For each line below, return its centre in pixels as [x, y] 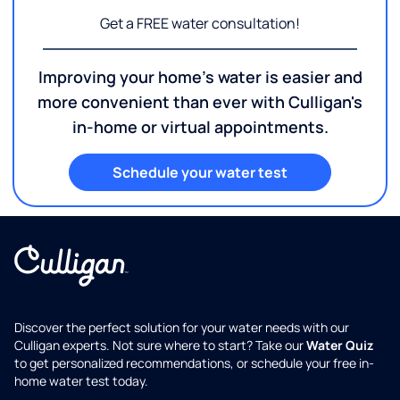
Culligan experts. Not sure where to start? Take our [160, 346]
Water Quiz [340, 346]
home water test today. [81, 381]
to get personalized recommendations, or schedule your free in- [194, 363]
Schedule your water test [200, 173]
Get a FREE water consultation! [200, 24]
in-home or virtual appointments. [200, 127]
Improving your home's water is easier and [200, 77]
